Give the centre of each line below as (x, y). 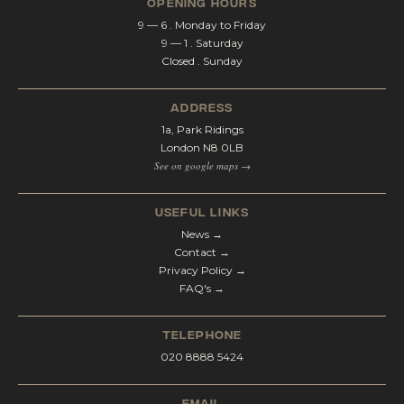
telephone (202, 334)
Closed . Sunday (202, 61)
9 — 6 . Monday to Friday (202, 25)
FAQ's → (202, 288)
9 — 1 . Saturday (202, 43)
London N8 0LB (202, 147)
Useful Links (202, 211)
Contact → (202, 252)
